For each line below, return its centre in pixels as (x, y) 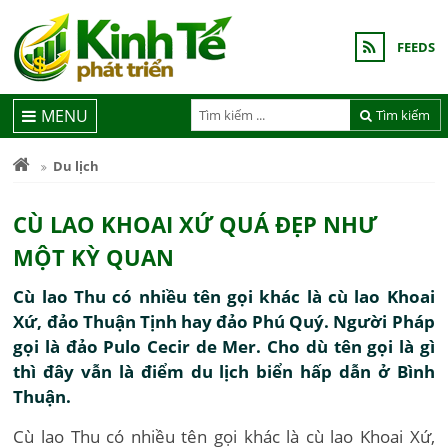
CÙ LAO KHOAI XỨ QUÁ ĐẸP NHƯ (195, 224)
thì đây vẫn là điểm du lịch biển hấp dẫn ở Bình (224, 371)
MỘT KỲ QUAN (94, 257)
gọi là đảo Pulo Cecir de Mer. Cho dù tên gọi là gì (224, 346)
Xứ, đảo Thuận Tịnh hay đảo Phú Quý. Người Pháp (224, 321)
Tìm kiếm (403, 114)
